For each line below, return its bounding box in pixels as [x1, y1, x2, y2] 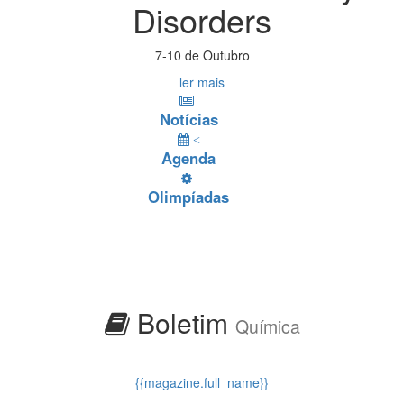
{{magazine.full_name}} [135, 372, 269, 391]
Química [234, 313, 300, 339]
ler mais [179, 72, 225, 91]
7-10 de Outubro [154, 45, 250, 64]
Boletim [129, 302, 235, 342]
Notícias [159, 107, 218, 130]
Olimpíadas [148, 185, 229, 207]
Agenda [161, 146, 216, 169]
